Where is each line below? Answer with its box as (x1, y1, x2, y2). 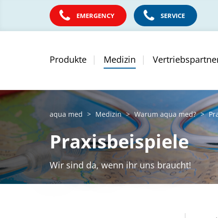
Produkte (50, 54, 87, 65)
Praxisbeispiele (50, 128, 189, 154)
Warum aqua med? (134, 109, 196, 119)
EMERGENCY (76, 11, 114, 20)
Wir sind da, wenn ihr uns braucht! (50, 159, 191, 171)
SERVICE (161, 11, 185, 20)
